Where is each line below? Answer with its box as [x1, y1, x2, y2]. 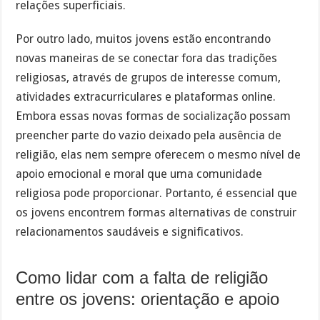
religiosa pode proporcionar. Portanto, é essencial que [16, 186, 298, 200]
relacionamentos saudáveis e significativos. [16, 224, 244, 239]
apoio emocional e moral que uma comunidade [16, 166, 263, 181]
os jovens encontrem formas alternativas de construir [16, 205, 297, 219]
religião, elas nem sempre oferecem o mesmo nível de [16, 147, 301, 161]
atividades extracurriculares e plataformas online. [16, 89, 276, 104]
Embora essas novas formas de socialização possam [16, 109, 291, 123]
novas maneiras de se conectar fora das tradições [16, 51, 278, 65]
